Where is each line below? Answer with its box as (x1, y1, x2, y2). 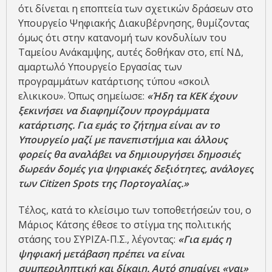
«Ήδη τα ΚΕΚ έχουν (147, 89, 237, 103)
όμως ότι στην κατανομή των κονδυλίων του (18, 31, 226, 45)
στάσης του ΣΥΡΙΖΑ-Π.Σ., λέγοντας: (18, 233, 178, 246)
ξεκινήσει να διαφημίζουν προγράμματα (18, 104, 209, 118)
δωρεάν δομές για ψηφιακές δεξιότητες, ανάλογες (18, 162, 254, 176)
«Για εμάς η (178, 233, 231, 246)
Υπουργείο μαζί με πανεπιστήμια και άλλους (18, 133, 228, 147)
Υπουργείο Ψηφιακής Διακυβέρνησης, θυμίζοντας (18, 16, 250, 30)
